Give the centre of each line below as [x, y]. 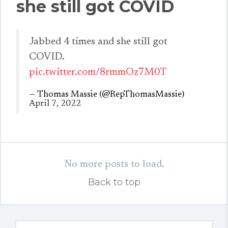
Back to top [114, 182]
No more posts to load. [114, 164]
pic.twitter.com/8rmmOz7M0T [98, 72]
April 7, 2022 [55, 104]
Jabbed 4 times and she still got [98, 42]
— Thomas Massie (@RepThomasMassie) [107, 95]
